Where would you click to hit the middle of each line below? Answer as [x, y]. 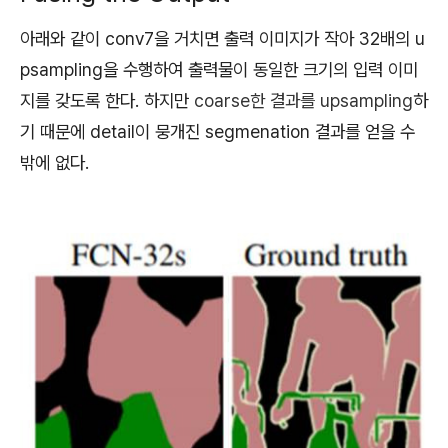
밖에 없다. [54, 162]
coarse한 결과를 [257, 100]
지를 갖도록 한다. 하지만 [107, 100]
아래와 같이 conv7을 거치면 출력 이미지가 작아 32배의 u [222, 38]
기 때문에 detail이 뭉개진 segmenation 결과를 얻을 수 [217, 131]
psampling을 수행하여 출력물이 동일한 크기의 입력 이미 [219, 69]
